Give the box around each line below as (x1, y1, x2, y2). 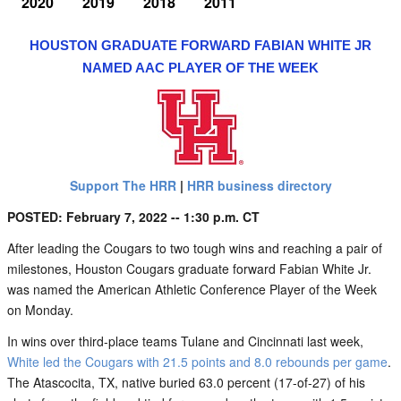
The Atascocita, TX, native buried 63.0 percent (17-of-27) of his (7, 373, 365, 391)
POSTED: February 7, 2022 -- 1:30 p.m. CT (7, 208, 260, 226)
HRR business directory (186, 176, 332, 194)
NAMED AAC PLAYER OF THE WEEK (82, 60, 319, 75)
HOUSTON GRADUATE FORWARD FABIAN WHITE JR (30, 38, 371, 53)
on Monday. (7, 301, 73, 319)
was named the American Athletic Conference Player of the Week (7, 280, 377, 298)
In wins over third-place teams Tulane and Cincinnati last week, (7, 332, 363, 350)
